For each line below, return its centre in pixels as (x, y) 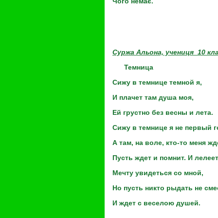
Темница (133, 67)
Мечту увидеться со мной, (158, 173)
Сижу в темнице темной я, (157, 82)
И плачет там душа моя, (153, 97)
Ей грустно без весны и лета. (163, 112)
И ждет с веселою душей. (156, 203)
